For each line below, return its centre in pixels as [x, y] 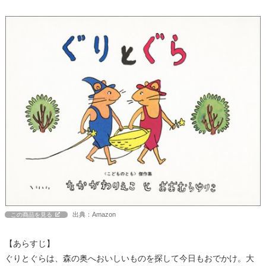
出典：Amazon [94, 214]
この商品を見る [31, 214]
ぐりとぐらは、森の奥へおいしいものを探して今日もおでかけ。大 [129, 258]
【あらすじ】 [30, 243]
